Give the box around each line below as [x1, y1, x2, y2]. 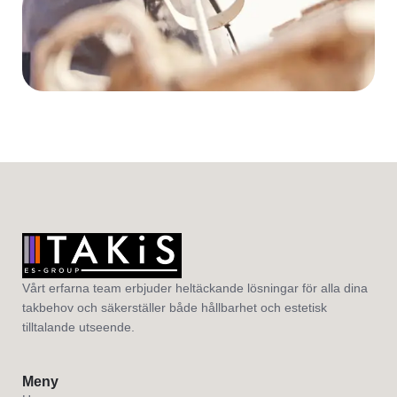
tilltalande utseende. [22, 320, 135, 335]
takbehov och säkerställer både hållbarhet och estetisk [22, 300, 327, 315]
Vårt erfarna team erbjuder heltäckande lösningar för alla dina [22, 281, 368, 296]
